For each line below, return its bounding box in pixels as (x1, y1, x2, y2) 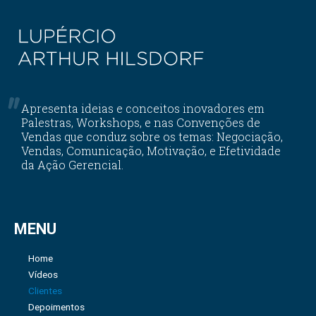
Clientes (28, 284, 62, 296)
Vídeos (28, 268, 58, 280)
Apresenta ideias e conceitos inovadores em (21, 100, 265, 116)
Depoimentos (28, 300, 85, 312)
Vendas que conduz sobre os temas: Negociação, (21, 128, 283, 144)
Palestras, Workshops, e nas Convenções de (21, 114, 260, 130)
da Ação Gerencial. (21, 157, 123, 172)
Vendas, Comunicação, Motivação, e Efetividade (21, 142, 281, 158)
